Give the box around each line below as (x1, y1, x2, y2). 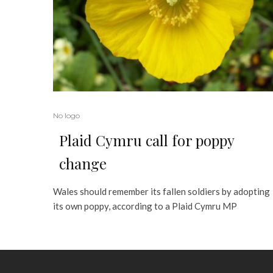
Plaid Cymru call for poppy (59, 130, 234, 151)
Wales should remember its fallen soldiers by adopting (53, 186, 270, 197)
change (59, 154, 107, 174)
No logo (53, 111, 80, 121)
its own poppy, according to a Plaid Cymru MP (53, 200, 237, 212)
